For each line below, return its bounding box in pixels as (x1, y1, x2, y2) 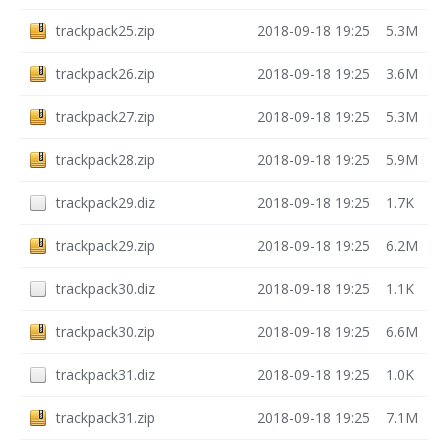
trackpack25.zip (56, 21, 155, 40)
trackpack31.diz (56, 365, 155, 384)
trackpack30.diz (56, 279, 155, 298)
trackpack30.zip (56, 322, 155, 341)
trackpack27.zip (56, 107, 155, 126)
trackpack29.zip (56, 236, 155, 255)
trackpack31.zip (56, 408, 155, 427)
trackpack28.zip (56, 150, 155, 169)
